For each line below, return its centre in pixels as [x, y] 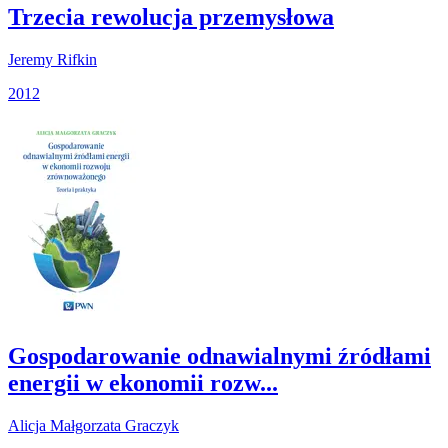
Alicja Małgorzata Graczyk [93, 425]
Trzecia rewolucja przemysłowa [171, 16]
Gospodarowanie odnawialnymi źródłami [219, 355]
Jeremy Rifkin [52, 59]
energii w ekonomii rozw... [143, 382]
